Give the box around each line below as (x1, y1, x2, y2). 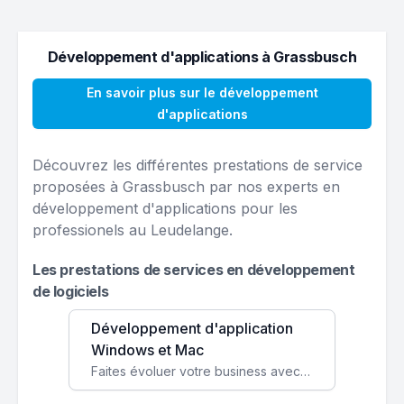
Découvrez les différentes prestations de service (32, 156, 363, 174)
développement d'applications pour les (32, 199, 298, 217)
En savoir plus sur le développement (86, 85, 318, 100)
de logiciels (32, 282, 109, 300)
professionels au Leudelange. (32, 221, 233, 239)
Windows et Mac (91, 341, 204, 359)
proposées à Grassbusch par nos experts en (32, 178, 340, 196)
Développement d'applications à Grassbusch (47, 48, 357, 66)
